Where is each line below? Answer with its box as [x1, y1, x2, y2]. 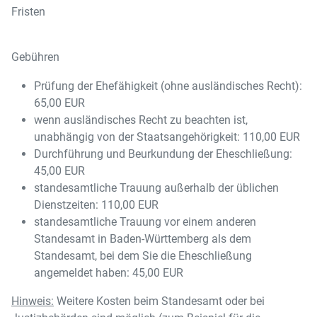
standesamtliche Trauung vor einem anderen [34, 215, 256, 229]
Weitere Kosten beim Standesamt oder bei [54, 294, 265, 308]
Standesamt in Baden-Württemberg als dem [34, 232, 251, 246]
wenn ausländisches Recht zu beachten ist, [34, 113, 248, 127]
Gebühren [11, 50, 59, 64]
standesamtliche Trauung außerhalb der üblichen [34, 181, 279, 195]
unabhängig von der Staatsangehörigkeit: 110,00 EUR [34, 130, 300, 144]
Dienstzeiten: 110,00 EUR [34, 198, 158, 212]
